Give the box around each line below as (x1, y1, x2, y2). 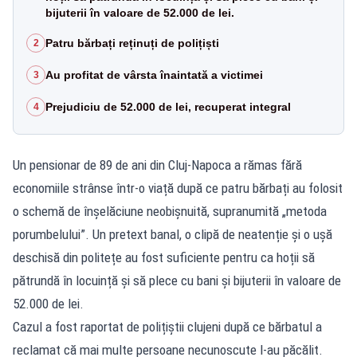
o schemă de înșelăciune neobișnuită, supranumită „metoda (13, 202, 327, 219)
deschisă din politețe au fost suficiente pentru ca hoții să (13, 249, 315, 265)
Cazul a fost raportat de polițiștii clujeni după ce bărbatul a (13, 318, 322, 335)
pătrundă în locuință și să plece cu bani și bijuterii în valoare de (13, 272, 341, 288)
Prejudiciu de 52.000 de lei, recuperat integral (45, 100, 291, 113)
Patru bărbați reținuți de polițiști (45, 36, 219, 49)
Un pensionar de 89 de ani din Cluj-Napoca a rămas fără (13, 156, 302, 173)
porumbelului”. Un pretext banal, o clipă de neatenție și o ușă (13, 226, 332, 242)
